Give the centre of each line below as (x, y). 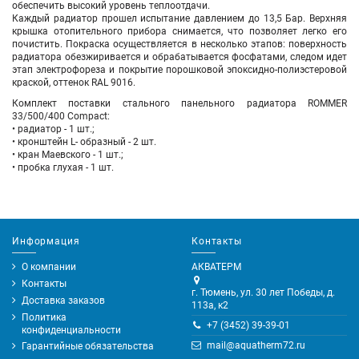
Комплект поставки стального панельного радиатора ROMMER (179, 103)
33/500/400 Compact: (61, 116)
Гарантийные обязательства (88, 347)
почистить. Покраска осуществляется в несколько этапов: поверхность (179, 44)
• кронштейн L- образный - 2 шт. (84, 141)
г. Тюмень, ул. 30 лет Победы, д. (263, 293)
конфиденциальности (71, 330)
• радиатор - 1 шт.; (53, 129)
